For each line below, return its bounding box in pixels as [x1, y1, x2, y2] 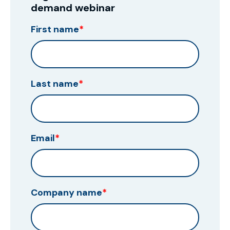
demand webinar [31, 1, 115, 15]
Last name [31, 78, 79, 90]
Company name [31, 186, 102, 199]
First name [31, 23, 79, 36]
